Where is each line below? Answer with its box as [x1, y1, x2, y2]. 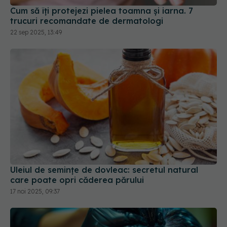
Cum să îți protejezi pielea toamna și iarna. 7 [10, 5, 193, 16]
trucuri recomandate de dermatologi [10, 15, 163, 26]
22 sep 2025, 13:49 [10, 28, 62, 36]
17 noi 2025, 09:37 [10, 187, 60, 196]
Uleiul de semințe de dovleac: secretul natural [10, 165, 198, 175]
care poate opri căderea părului [10, 175, 144, 185]
